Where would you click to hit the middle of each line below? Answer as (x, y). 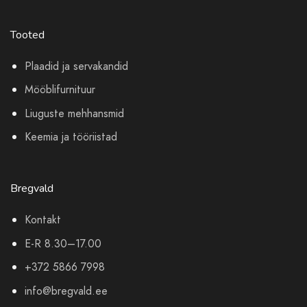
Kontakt (42, 220)
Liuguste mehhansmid (74, 113)
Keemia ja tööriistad (71, 137)
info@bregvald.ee (66, 291)
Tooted (27, 35)
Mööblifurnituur (60, 90)
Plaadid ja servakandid (76, 66)
